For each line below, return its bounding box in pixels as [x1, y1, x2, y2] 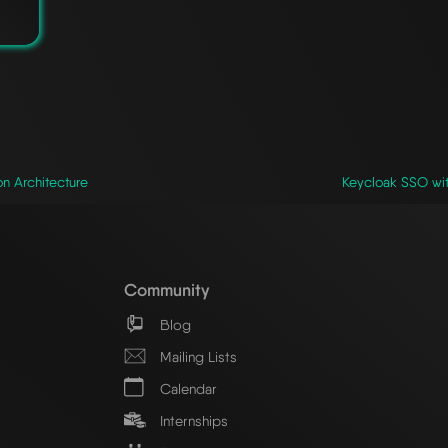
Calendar [156, 379, 217, 397]
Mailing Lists [156, 347, 237, 365]
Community [124, 278, 209, 300]
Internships [156, 411, 228, 429]
